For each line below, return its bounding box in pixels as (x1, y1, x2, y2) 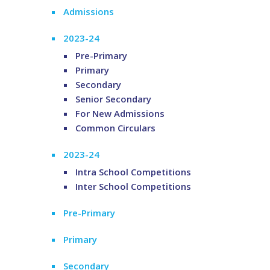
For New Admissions (75, 107, 165, 119)
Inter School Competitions (75, 180, 192, 192)
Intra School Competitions (75, 165, 192, 178)
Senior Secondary (75, 92, 152, 105)
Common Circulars (75, 121, 156, 134)
